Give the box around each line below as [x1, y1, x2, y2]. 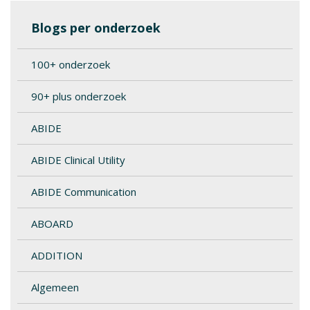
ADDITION [31, 248, 82, 262]
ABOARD [31, 217, 73, 230]
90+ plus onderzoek [31, 89, 126, 103]
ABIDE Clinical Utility [31, 153, 125, 167]
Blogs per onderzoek [31, 19, 161, 36]
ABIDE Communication [31, 185, 136, 199]
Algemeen [31, 280, 79, 294]
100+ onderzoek [31, 57, 110, 71]
